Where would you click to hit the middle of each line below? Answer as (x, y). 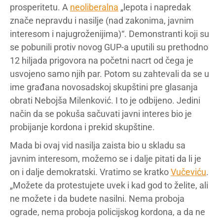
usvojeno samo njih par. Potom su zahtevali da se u (110, 74)
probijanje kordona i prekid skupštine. (82, 127)
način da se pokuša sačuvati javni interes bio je (101, 113)
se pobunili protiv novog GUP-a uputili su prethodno (109, 47)
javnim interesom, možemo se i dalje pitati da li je (106, 158)
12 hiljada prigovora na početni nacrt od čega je (102, 60)
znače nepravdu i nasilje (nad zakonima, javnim (102, 20)
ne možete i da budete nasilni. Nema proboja (97, 198)
